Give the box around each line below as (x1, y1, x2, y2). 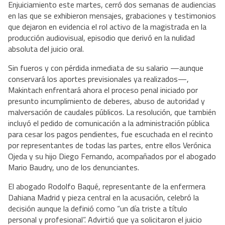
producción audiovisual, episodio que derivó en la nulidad (8, 31, 195, 44)
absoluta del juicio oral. (8, 42, 84, 55)
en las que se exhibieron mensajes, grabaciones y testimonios (8, 9, 216, 22)
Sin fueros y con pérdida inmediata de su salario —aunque (8, 61, 203, 74)
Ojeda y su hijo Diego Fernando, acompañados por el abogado (8, 150, 216, 162)
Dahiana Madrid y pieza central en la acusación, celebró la (8, 191, 199, 203)
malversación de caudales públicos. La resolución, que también (8, 105, 216, 118)
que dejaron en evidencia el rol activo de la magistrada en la (8, 20, 206, 33)
